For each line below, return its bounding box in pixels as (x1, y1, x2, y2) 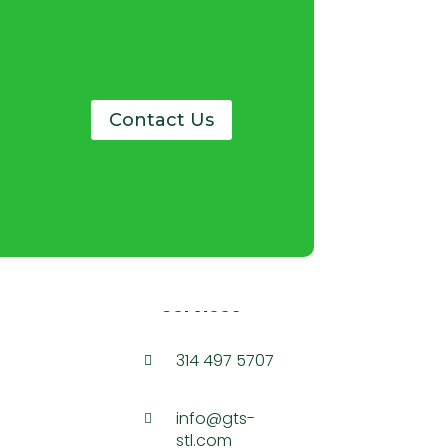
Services (161, 293, 242, 319)
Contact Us (109, 108, 215, 131)
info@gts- (176, 407, 256, 431)
